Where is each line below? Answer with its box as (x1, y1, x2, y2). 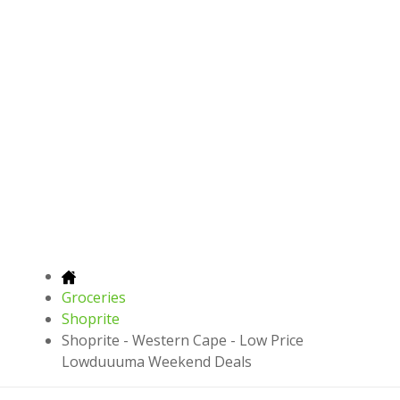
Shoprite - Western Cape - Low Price (62, 330, 304, 351)
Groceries (62, 287, 126, 308)
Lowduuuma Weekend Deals (62, 352, 252, 372)
